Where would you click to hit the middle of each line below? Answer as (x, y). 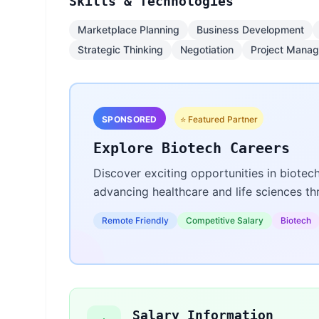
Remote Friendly (135, 220)
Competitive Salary (225, 220)
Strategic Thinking (120, 49)
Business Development (250, 30)
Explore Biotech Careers (192, 148)
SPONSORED (130, 119)
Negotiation (207, 49)
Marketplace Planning (129, 30)
